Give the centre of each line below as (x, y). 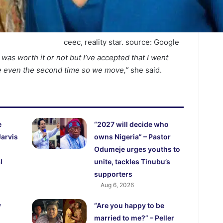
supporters (113, 174)
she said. (146, 70)
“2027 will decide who (132, 124)
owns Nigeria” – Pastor (133, 137)
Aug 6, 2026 (117, 185)
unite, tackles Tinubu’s (132, 162)
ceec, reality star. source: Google (122, 42)
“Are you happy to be (129, 206)
